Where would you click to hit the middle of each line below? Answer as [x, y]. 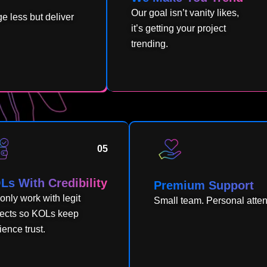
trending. [150, 44]
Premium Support [204, 186]
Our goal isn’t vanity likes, [185, 13]
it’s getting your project [179, 29]
